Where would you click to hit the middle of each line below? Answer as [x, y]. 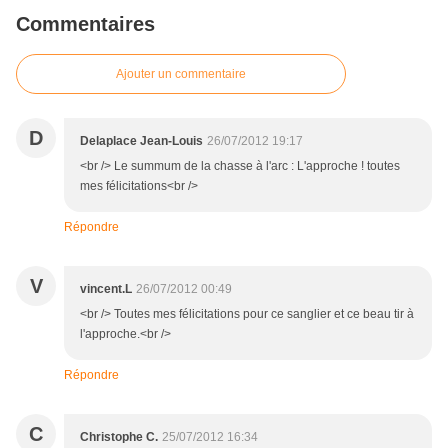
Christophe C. [119, 437]
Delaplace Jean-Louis [141, 141]
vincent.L [106, 289]
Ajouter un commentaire [181, 74]
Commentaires [85, 24]
